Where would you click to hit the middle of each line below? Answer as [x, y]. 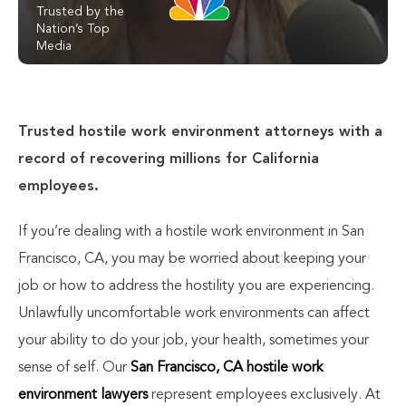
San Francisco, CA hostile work [225, 368]
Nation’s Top [73, 29]
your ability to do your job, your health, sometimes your [193, 341]
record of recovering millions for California [169, 159]
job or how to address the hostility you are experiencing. [196, 286]
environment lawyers [83, 395]
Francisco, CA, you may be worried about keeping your [192, 259]
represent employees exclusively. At [264, 395]
